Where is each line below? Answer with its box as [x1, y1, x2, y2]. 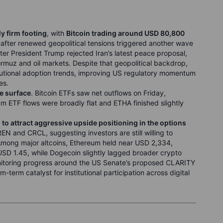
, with [47, 29, 66, 37]
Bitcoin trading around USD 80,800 [66, 29, 185, 37]
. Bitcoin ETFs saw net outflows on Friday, [31, 89, 166, 97]
